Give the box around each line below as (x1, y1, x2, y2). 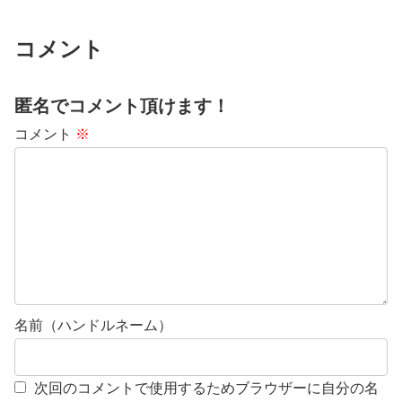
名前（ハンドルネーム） (14, 317, 172, 333)
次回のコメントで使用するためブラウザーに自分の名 (34, 380, 379, 396)
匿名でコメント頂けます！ (14, 95, 230, 116)
